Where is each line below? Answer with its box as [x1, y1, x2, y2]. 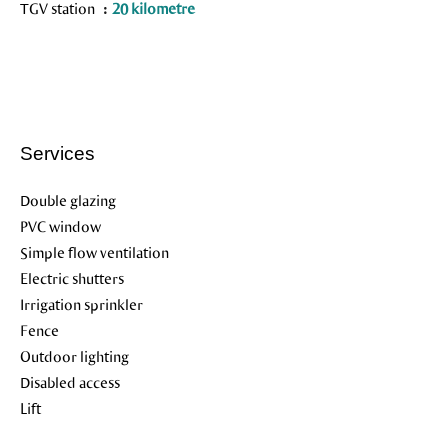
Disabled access [20, 373, 120, 391]
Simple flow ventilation [20, 243, 169, 261]
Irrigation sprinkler [20, 295, 143, 313]
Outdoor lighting [20, 347, 129, 365]
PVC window [20, 217, 101, 235]
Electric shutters [20, 269, 124, 287]
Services [20, 143, 95, 164]
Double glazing [20, 191, 116, 209]
